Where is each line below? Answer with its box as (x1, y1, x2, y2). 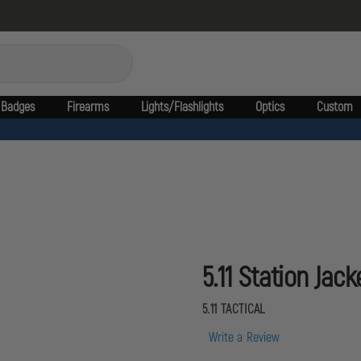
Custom (316, 99, 353, 115)
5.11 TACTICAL (202, 301, 265, 317)
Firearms (66, 99, 109, 115)
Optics (255, 99, 284, 115)
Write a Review (209, 329, 280, 346)
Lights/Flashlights (140, 99, 223, 115)
